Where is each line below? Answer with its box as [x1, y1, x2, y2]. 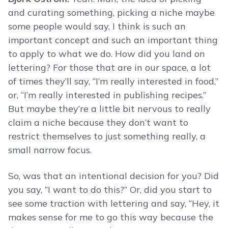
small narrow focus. [8, 144, 92, 156]
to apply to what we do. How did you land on [8, 48, 205, 60]
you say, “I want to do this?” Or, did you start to [8, 184, 212, 196]
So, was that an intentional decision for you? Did [8, 170, 219, 182]
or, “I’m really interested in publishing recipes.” [8, 89, 206, 101]
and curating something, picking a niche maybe [8, 7, 215, 19]
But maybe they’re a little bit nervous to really [8, 103, 211, 115]
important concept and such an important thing [8, 34, 218, 46]
